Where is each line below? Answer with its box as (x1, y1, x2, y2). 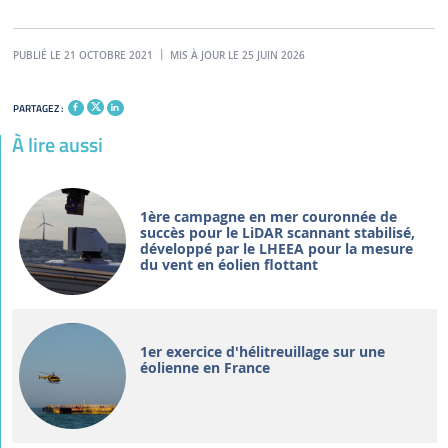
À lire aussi (11, 128, 103, 160)
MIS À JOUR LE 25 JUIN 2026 (166, 49, 305, 63)
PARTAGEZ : (12, 99, 63, 116)
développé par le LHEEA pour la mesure (139, 238, 413, 258)
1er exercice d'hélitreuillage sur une (139, 341, 385, 361)
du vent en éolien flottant (139, 254, 318, 274)
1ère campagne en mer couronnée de (139, 206, 397, 226)
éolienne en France (139, 357, 270, 377)
